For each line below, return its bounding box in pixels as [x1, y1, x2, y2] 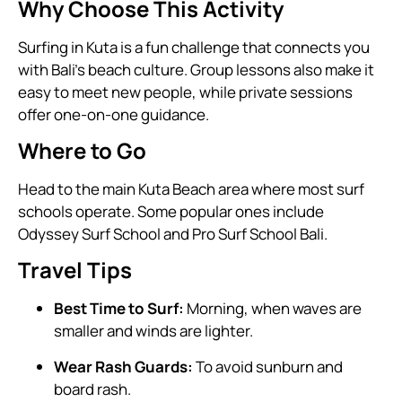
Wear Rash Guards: [54, 355, 193, 377]
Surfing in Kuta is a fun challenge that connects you [18, 36, 370, 57]
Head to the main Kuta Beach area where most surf [18, 178, 364, 199]
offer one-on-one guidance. [18, 103, 209, 125]
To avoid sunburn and [193, 355, 343, 377]
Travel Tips [18, 255, 132, 285]
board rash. [54, 378, 131, 399]
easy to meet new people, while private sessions [18, 81, 353, 102]
